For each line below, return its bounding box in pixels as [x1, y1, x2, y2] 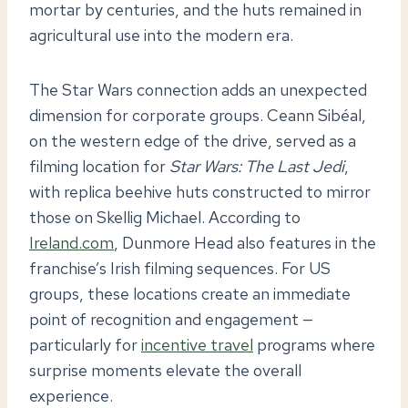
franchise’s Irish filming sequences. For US [29, 257, 331, 279]
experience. [29, 384, 113, 406]
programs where [253, 333, 375, 355]
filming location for [29, 155, 169, 177]
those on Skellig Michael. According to [29, 206, 301, 228]
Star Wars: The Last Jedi [169, 155, 344, 177]
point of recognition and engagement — [29, 308, 313, 330]
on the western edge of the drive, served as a [29, 129, 356, 151]
